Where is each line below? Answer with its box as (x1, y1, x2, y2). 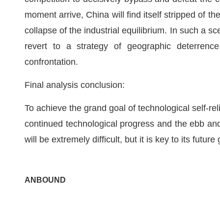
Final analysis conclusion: (25, 80, 125, 90)
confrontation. (25, 56, 78, 67)
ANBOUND (25, 175, 66, 184)
